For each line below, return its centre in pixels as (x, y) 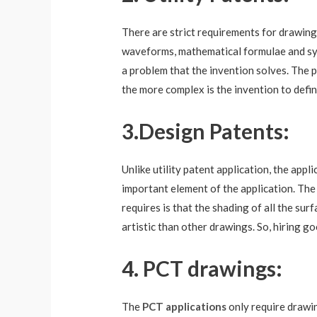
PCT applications (185, 307)
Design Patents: (214, 131)
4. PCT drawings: (202, 269)
